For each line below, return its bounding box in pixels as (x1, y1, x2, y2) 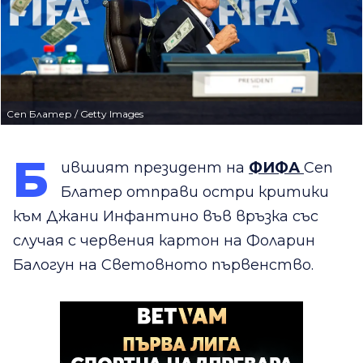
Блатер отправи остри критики (61, 183, 329, 202)
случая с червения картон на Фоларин (13, 232, 315, 250)
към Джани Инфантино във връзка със (13, 207, 318, 226)
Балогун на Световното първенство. (13, 256, 314, 275)
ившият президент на (61, 159, 249, 177)
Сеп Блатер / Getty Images (6, 108, 143, 121)
